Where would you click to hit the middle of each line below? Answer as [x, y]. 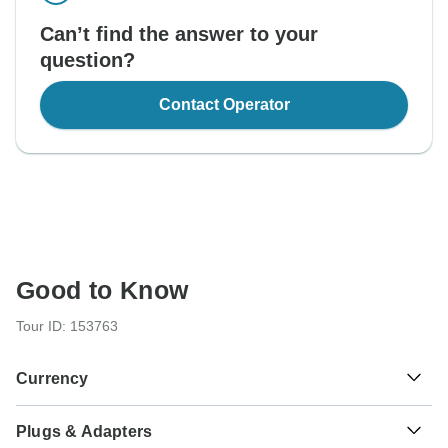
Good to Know [102, 290]
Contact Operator [224, 105]
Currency [52, 379]
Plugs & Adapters [84, 432]
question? [87, 60]
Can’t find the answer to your [179, 34]
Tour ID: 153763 [67, 326]
